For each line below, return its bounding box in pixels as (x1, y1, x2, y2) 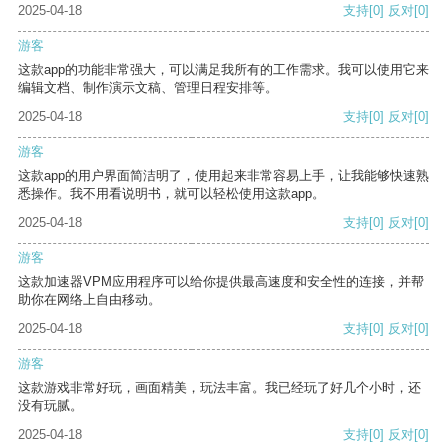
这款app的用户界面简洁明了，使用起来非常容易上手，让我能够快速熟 (18, 168, 429, 184)
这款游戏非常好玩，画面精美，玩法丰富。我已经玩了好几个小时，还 (18, 380, 421, 396)
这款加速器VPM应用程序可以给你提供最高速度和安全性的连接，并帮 (18, 274, 424, 290)
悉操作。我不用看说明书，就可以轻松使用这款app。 (18, 186, 325, 202)
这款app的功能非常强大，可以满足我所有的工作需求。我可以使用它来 (18, 62, 429, 78)
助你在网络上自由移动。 (18, 292, 161, 308)
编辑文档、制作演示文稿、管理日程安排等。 (18, 80, 278, 96)
